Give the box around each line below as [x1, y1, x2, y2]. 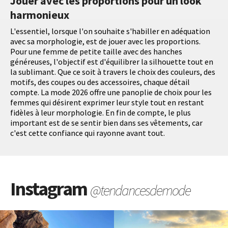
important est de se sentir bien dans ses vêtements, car [10, 118, 203, 128]
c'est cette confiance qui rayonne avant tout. [10, 128, 165, 138]
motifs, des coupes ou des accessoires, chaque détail [10, 77, 190, 88]
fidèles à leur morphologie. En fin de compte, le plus [10, 107, 191, 118]
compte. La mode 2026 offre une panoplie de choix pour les [10, 87, 212, 98]
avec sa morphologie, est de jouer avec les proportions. [10, 36, 201, 47]
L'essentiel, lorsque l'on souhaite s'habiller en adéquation [10, 26, 210, 37]
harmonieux [10, 8, 69, 22]
